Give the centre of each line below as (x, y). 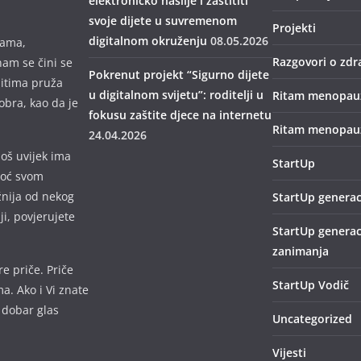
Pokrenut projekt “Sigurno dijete (179, 75)
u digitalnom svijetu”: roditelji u (176, 95)
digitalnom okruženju (148, 41)
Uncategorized (312, 319)
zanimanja (301, 251)
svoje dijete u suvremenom (163, 21)
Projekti (294, 28)
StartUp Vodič (311, 285)
